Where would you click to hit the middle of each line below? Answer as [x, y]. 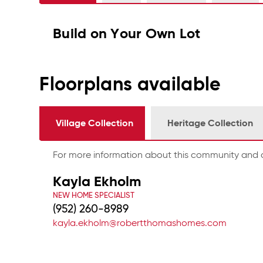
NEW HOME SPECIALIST [94, 196]
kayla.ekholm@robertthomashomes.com [140, 224]
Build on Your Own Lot [127, 34]
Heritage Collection [210, 124]
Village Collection [95, 124]
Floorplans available [130, 85]
